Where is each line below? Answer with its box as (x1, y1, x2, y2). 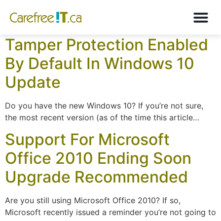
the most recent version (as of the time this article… (5, 112, 199, 122)
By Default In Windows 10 (5, 54, 194, 73)
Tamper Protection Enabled (5, 35, 208, 54)
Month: (10, 3, 81, 28)
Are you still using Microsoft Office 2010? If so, (5, 195, 181, 206)
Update (5, 73, 61, 92)
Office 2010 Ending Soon (5, 148, 191, 168)
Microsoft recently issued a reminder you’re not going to (5, 207, 216, 218)
